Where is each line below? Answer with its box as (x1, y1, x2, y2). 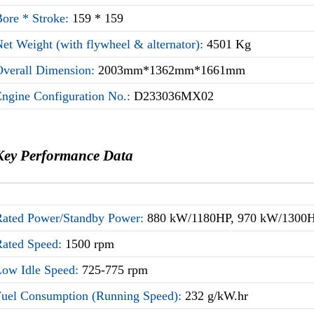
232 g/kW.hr (185, 288, 249, 303)
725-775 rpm (82, 262, 149, 277)
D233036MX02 (134, 88, 214, 103)
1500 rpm (65, 236, 115, 251)
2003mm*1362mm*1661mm (98, 62, 246, 77)
